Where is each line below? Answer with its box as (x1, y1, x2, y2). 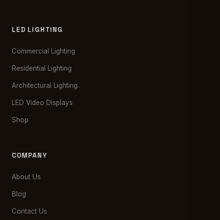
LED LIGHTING (12, 26, 63, 34)
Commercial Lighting (12, 47, 75, 55)
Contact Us (12, 207, 47, 215)
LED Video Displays (12, 99, 73, 107)
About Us (12, 173, 41, 181)
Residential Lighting (12, 64, 72, 72)
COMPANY (12, 151, 47, 160)
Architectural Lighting (12, 82, 78, 89)
